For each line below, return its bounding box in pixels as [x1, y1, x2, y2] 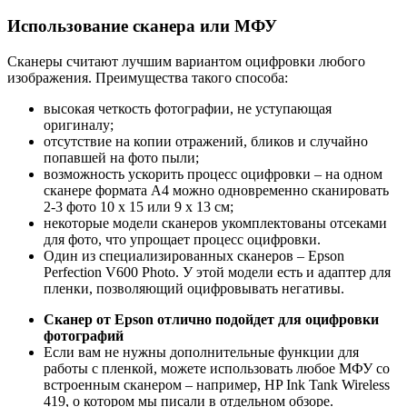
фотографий [44, 328, 124, 343]
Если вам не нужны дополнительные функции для [44, 344, 359, 360]
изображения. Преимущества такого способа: [7, 70, 288, 85]
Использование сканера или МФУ [7, 16, 277, 36]
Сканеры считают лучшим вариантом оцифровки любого [7, 54, 365, 69]
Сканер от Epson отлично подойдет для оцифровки [44, 312, 379, 327]
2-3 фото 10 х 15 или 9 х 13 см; [44, 199, 233, 214]
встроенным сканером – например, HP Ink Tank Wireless [44, 377, 390, 392]
